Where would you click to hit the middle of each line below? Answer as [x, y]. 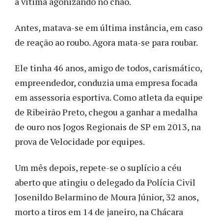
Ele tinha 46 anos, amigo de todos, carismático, [108, 68]
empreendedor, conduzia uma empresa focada [106, 83]
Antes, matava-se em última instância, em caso [109, 27]
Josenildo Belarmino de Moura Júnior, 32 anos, [107, 197]
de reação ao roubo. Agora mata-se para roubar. [107, 42]
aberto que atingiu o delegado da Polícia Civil [105, 182]
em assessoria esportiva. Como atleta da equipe [109, 97]
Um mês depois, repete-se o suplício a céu [98, 167]
